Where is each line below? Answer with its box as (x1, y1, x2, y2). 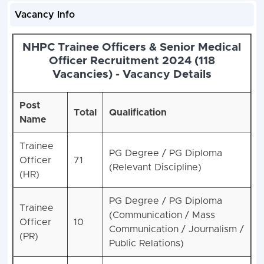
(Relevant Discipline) (108, 163, 202, 173)
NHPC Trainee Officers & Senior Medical (22, 42, 242, 54)
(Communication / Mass (108, 210, 215, 220)
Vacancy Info (14, 10, 75, 20)
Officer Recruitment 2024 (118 (48, 55, 215, 67)
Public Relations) (108, 239, 184, 249)
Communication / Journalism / (108, 225, 244, 235)
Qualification (108, 108, 167, 118)
